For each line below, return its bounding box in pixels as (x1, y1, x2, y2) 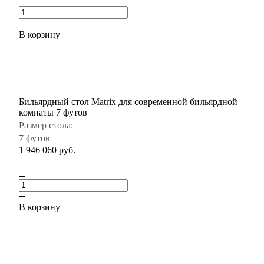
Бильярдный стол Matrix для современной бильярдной (19, 96, 237, 107)
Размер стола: (19, 120, 73, 130)
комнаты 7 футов (19, 107, 87, 117)
